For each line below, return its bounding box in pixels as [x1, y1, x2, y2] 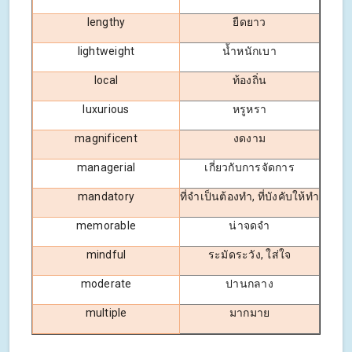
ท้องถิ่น [232, 73, 267, 86]
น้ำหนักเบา [222, 44, 277, 57]
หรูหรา [232, 102, 267, 115]
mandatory [77, 189, 135, 203]
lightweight [77, 44, 135, 57]
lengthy [86, 15, 126, 28]
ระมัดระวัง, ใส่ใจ [207, 247, 291, 261]
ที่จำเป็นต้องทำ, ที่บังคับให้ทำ [180, 189, 319, 203]
